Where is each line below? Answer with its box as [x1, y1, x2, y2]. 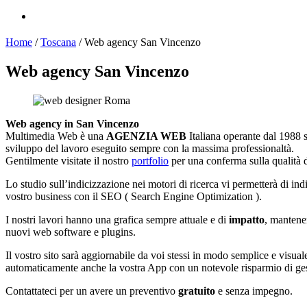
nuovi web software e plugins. [5, 225, 136, 238]
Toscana [40, 36, 76, 48]
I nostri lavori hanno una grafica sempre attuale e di [5, 213, 229, 225]
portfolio [132, 154, 169, 167]
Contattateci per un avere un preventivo [5, 284, 178, 297]
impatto [229, 213, 265, 225]
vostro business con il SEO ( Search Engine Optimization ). [5, 190, 262, 202]
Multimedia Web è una [5, 130, 106, 142]
